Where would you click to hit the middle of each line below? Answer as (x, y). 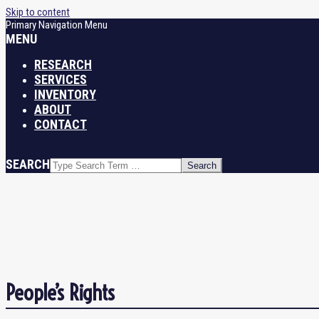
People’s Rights (60, 293)
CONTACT (61, 124)
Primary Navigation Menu (57, 25)
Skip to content (38, 12)
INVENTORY (65, 94)
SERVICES (61, 79)
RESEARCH (63, 64)
